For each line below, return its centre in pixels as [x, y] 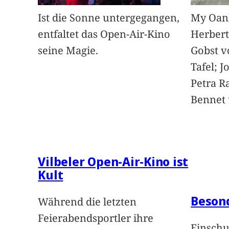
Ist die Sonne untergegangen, [109, 18]
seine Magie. [68, 51]
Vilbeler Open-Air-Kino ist [113, 162]
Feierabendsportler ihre [96, 218]
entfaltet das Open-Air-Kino [104, 34]
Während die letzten [87, 202]
